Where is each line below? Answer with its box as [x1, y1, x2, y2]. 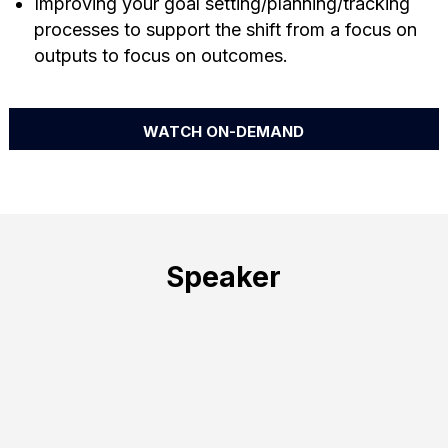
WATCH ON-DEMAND [143, 121, 305, 141]
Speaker [166, 259, 282, 294]
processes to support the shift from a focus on [33, 18, 417, 40]
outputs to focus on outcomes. [33, 44, 288, 66]
